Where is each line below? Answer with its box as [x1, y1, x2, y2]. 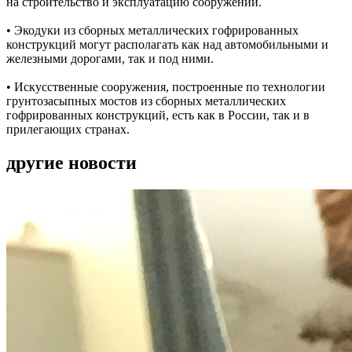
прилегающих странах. [6, 122, 130, 136]
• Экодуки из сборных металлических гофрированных [6, 23, 299, 37]
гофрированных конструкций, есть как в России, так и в [6, 108, 310, 122]
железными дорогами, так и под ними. [6, 51, 214, 65]
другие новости [6, 152, 137, 173]
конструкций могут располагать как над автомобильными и [6, 37, 328, 51]
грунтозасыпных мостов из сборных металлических [6, 93, 286, 108]
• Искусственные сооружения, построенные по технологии [6, 79, 325, 93]
